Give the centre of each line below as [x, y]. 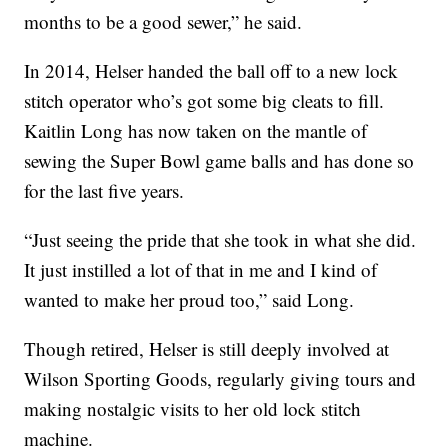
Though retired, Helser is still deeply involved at [207, 349]
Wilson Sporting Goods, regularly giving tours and [220, 379]
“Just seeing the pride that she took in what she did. [220, 240]
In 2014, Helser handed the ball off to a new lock [211, 71]
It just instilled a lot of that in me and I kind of [201, 270]
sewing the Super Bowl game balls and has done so [219, 161]
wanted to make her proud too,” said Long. [189, 300]
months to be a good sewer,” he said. [163, 22]
